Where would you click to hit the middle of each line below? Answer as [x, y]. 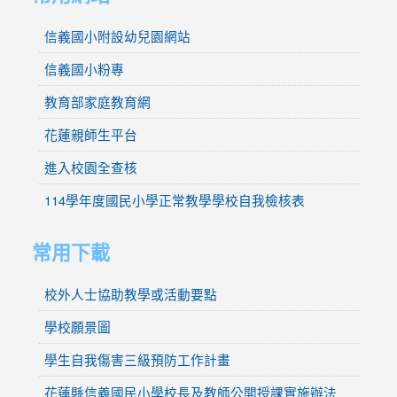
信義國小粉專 [84, 68]
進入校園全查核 [90, 167]
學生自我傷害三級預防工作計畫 [137, 359]
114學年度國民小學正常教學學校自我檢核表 [174, 199]
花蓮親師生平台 [90, 134]
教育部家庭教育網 [97, 101]
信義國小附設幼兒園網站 [117, 35]
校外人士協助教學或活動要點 [130, 293]
